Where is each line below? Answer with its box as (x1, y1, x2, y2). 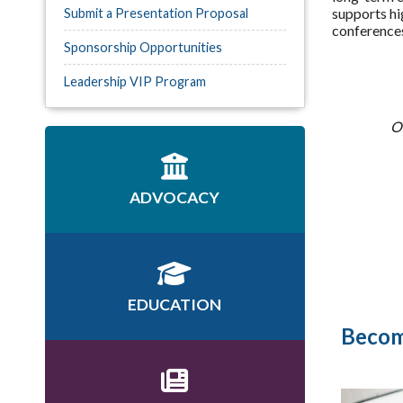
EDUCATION (128, 295, 222, 314)
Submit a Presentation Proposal (64, 5, 248, 21)
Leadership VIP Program (64, 74, 206, 89)
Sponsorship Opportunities (64, 40, 222, 55)
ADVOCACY (130, 188, 220, 207)
